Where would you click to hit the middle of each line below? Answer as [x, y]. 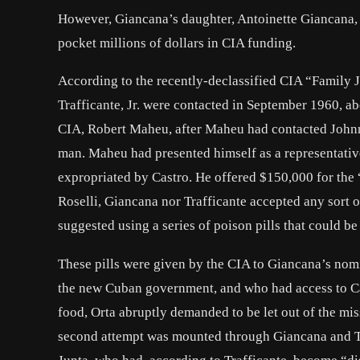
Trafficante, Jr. [99, 105]
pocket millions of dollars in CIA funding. [177, 43]
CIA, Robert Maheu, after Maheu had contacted [194, 129]
